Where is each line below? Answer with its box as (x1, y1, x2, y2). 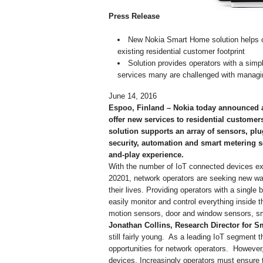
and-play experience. (109, 150, 184, 160)
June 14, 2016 (109, 92, 157, 101)
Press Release (109, 12, 160, 21)
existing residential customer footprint (117, 47, 245, 56)
